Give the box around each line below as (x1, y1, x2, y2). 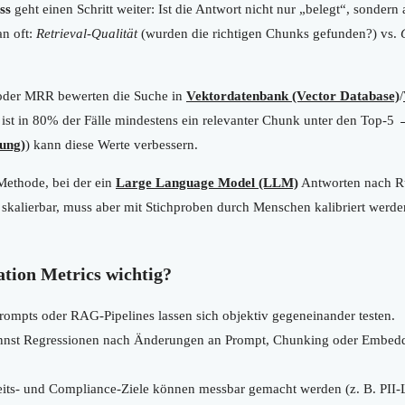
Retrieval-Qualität (36, 25, 137, 41)
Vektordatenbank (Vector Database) (186, 88, 400, 103)
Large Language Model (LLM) (116, 174, 298, 190)
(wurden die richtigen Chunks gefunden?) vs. (137, 25, 400, 41)
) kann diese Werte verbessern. (25, 137, 198, 152)
